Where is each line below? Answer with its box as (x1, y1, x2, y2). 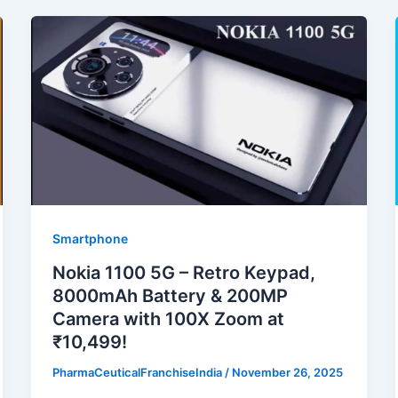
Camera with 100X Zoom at (52, 308, 284, 330)
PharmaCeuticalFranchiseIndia (52, 365, 225, 380)
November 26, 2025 (231, 365, 343, 380)
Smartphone (52, 231, 128, 247)
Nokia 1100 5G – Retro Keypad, (52, 262, 315, 284)
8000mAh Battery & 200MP (52, 285, 288, 307)
